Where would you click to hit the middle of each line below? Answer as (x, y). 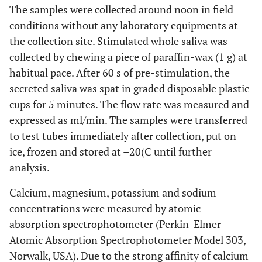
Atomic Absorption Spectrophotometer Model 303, (127, 240)
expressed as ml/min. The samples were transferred (128, 120)
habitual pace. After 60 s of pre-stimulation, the (120, 73)
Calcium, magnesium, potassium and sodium (113, 192)
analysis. (30, 167)
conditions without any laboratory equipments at (124, 25)
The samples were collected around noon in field (121, 9)
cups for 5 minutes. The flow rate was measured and (129, 104)
